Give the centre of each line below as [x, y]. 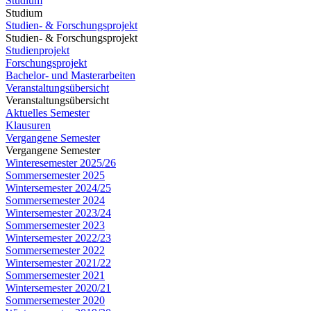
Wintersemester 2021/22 [58, 263]
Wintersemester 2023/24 [58, 213]
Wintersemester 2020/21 [58, 288]
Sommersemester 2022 [55, 250]
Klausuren [28, 125]
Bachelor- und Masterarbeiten [70, 75]
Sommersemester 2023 [55, 225]
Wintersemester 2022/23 [58, 238]
